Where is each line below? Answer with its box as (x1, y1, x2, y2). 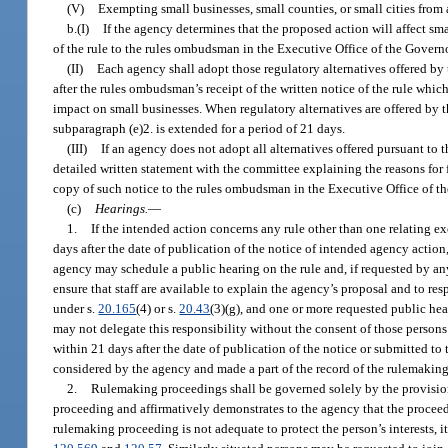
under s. (53, 300, 99, 316)
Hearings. (95, 200, 149, 216)
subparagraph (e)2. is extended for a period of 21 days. (53, 120, 346, 136)
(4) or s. (136, 300, 180, 316)
